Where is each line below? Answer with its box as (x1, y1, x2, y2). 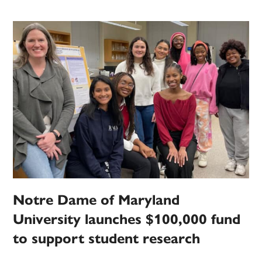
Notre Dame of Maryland (13, 191, 180, 209)
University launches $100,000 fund (13, 211, 241, 229)
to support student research (13, 230, 201, 248)
